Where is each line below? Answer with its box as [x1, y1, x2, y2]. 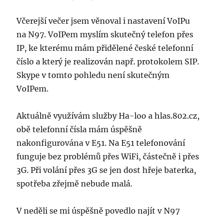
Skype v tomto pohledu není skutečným [16, 70, 170, 80]
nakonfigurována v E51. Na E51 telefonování [16, 138, 186, 148]
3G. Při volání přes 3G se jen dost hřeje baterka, [16, 165, 197, 175]
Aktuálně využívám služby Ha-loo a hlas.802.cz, [16, 111, 200, 121]
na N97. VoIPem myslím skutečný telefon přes [16, 30, 194, 40]
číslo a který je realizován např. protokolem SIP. [16, 57, 200, 67]
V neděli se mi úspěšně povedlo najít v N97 [16, 206, 180, 216]
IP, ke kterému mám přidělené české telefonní [16, 43, 194, 53]
